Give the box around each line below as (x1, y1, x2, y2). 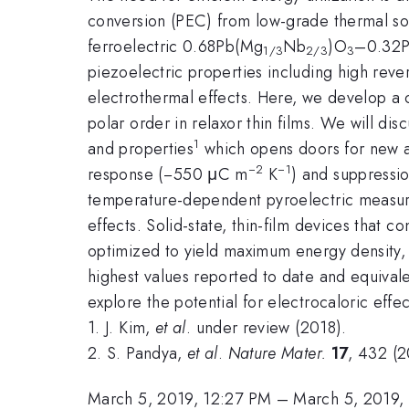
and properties (88, 136, 194, 161)
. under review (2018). (185, 315, 347, 340)
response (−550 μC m (88, 162, 248, 186)
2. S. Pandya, (88, 341, 188, 365)
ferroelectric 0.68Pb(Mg (88, 34, 264, 58)
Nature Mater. (227, 341, 327, 365)
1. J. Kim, (88, 315, 155, 340)
